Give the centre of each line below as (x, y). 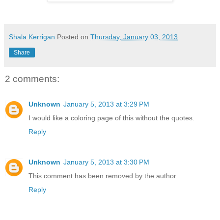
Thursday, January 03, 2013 (134, 37)
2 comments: (32, 79)
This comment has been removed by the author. (103, 176)
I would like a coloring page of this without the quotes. (111, 118)
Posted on (74, 37)
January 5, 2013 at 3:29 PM (106, 104)
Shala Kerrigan (32, 37)
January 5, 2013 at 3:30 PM (106, 162)
